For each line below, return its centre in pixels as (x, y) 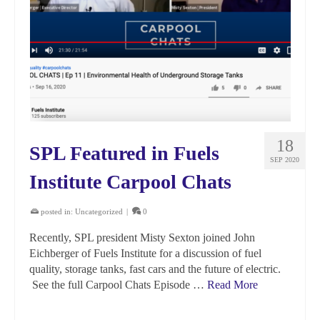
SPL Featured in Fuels (124, 153)
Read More (232, 285)
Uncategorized (99, 211)
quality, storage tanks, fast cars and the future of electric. (155, 269)
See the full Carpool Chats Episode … (118, 285)
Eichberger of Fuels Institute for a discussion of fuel (145, 253)
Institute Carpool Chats (130, 182)
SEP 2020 (285, 160)
